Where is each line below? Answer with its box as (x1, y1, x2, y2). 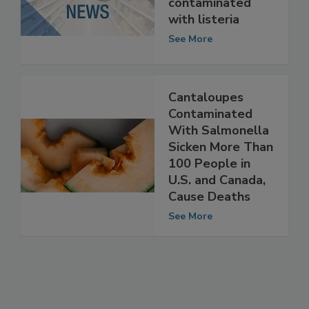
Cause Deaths (168, 217, 250, 234)
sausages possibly (168, 7, 275, 24)
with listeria (168, 40, 239, 57)
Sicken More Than (168, 167, 273, 184)
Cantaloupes (168, 117, 243, 134)
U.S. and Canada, (168, 200, 266, 217)
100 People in (168, 183, 250, 201)
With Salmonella (168, 150, 269, 168)
